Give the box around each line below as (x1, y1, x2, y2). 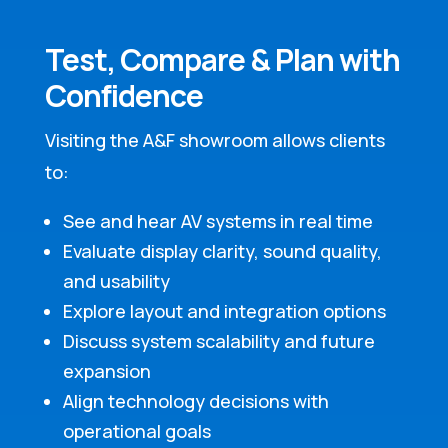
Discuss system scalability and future (62, 329, 375, 354)
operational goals (62, 419, 211, 444)
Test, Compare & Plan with (44, 39, 400, 81)
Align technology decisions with (62, 389, 329, 414)
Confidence (44, 75, 203, 117)
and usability (62, 269, 170, 294)
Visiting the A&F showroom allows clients (44, 128, 385, 153)
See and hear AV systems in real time (62, 209, 373, 234)
